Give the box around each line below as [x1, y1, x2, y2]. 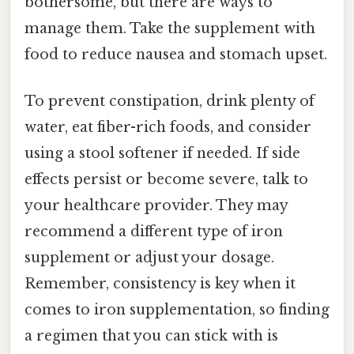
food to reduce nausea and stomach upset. [24, 45, 327, 63]
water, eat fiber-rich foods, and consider [24, 118, 311, 136]
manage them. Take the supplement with [24, 19, 315, 37]
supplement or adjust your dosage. [24, 248, 274, 266]
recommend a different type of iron [24, 222, 283, 240]
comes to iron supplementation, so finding [24, 300, 330, 318]
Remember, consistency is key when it [24, 274, 296, 292]
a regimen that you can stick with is [24, 326, 278, 345]
